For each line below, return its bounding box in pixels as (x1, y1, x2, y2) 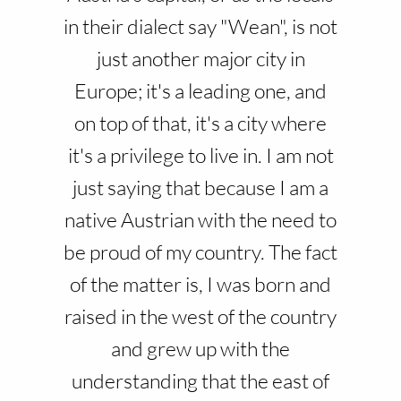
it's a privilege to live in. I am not (67, 142, 334, 167)
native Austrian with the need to (64, 207, 337, 232)
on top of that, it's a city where (74, 110, 327, 135)
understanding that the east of (72, 368, 329, 393)
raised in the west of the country (64, 303, 337, 328)
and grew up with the (111, 336, 290, 361)
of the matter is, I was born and (70, 271, 331, 296)
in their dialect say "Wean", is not (64, 13, 337, 38)
